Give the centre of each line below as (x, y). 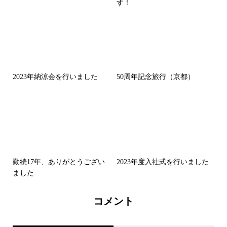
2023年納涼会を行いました (55, 77)
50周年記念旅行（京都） (156, 77)
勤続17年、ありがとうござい (59, 162)
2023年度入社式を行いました (163, 162)
